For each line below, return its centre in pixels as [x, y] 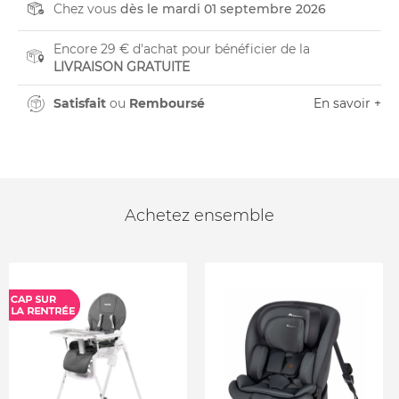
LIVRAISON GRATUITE [122, 67]
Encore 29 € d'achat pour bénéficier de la [182, 49]
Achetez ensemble [199, 216]
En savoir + [347, 103]
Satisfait [80, 103]
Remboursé [167, 103]
